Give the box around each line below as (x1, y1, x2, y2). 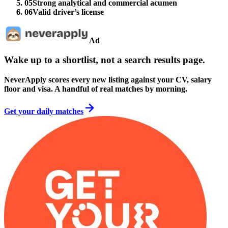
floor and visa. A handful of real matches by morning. (4, 84, 187, 94)
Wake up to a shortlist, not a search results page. (4, 54, 205, 66)
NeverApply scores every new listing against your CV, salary (4, 75, 212, 84)
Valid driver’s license (33, 7, 104, 16)
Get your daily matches (4, 107, 83, 116)
